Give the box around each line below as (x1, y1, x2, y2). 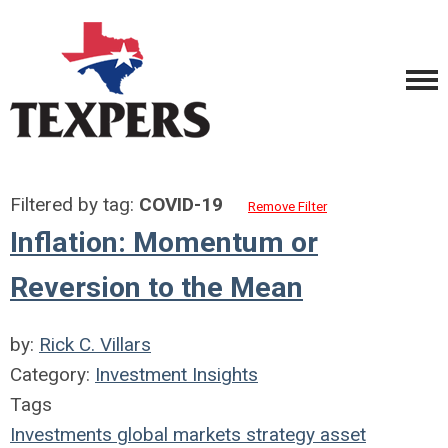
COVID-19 (139, 193, 223, 216)
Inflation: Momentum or (10, 226, 318, 259)
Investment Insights (95, 363, 258, 386)
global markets (112, 423, 241, 446)
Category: (10, 363, 95, 386)
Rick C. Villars (39, 333, 151, 356)
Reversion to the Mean (10, 271, 303, 304)
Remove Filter (248, 199, 327, 214)
